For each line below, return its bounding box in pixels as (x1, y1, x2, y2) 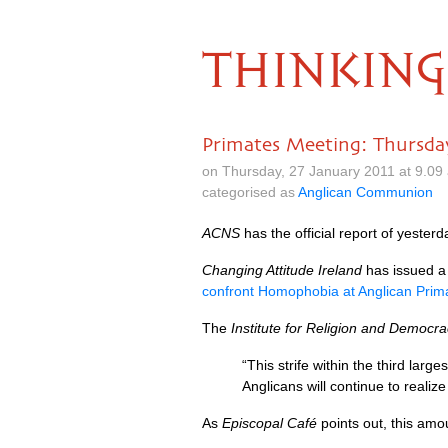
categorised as (202, 184, 298, 200)
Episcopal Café (222, 415, 317, 431)
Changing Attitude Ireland (202, 262, 362, 278)
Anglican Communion (298, 184, 433, 200)
